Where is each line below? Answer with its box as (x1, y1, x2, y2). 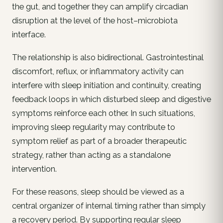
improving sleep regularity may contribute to (12, 122, 175, 132)
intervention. (12, 164, 57, 174)
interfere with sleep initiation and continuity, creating (12, 81, 201, 91)
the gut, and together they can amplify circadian (12, 2, 188, 12)
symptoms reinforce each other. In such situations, (12, 109, 195, 118)
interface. (12, 30, 46, 40)
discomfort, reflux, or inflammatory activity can (12, 67, 184, 77)
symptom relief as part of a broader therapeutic (12, 136, 187, 146)
